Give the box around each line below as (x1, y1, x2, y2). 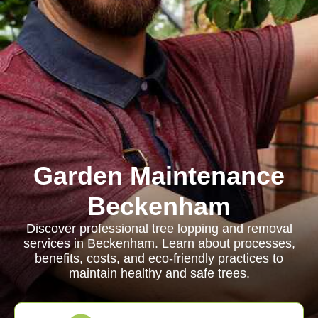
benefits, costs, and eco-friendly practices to (35, 251, 283, 265)
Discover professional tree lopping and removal (26, 221, 292, 236)
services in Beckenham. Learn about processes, (23, 236, 295, 251)
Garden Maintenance (33, 161, 285, 190)
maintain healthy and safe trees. (68, 266, 250, 280)
